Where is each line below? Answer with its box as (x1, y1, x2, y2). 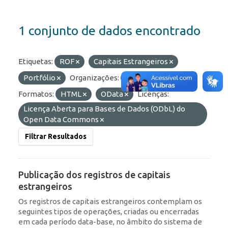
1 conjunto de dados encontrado (18, 23, 201, 38)
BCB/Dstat (126, 73, 164, 82)
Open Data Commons (23, 115, 100, 124)
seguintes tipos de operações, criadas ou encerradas (18, 207, 199, 216)
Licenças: (137, 90, 169, 99)
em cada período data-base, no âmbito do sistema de (18, 217, 202, 226)
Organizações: (70, 73, 119, 82)
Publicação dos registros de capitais (18, 169, 170, 180)
